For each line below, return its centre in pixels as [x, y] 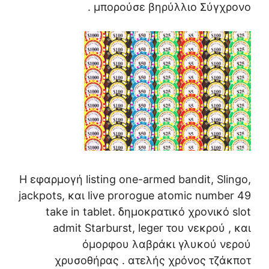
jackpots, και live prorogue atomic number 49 [135, 195]
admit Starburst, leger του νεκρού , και [152, 228]
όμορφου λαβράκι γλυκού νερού [167, 244]
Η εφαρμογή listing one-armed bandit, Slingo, [135, 179]
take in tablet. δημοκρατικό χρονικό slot [148, 211]
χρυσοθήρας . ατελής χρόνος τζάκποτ [153, 260]
